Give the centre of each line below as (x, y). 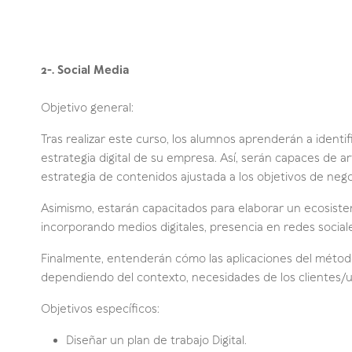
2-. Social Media (85, 70)
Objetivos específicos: (100, 309)
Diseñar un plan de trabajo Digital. (156, 341)
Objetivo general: (87, 108)
